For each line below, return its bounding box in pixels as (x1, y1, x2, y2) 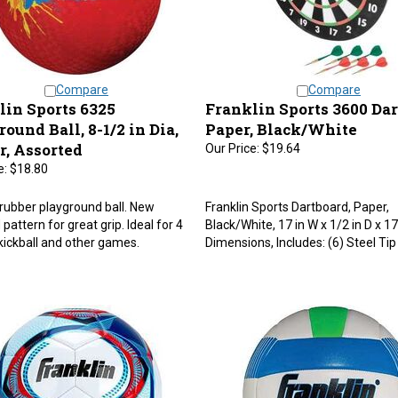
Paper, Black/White (204, 110, 357, 131)
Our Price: (204, 132, 259, 147)
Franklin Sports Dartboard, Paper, (204, 191, 389, 205)
